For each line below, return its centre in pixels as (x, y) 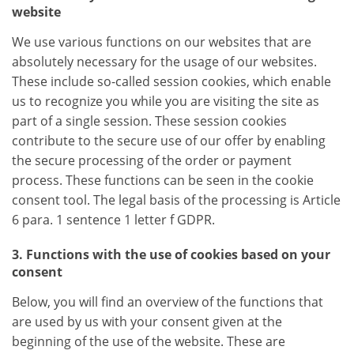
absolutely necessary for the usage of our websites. (164, 62)
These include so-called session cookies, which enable (171, 82)
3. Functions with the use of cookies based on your (171, 255)
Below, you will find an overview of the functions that (168, 302)
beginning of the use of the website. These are (149, 342)
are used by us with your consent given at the (147, 322)
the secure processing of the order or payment (152, 161)
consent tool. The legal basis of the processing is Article (176, 200)
